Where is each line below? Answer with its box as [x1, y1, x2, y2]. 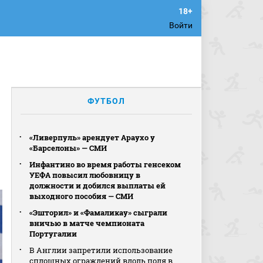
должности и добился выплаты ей [29, 180, 166, 191]
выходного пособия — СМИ [29, 191, 134, 201]
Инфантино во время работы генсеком [29, 159, 181, 170]
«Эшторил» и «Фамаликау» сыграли [29, 207, 168, 218]
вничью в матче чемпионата [29, 218, 145, 228]
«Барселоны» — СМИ [29, 143, 107, 153]
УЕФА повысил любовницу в [29, 170, 141, 180]
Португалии [29, 228, 77, 239]
